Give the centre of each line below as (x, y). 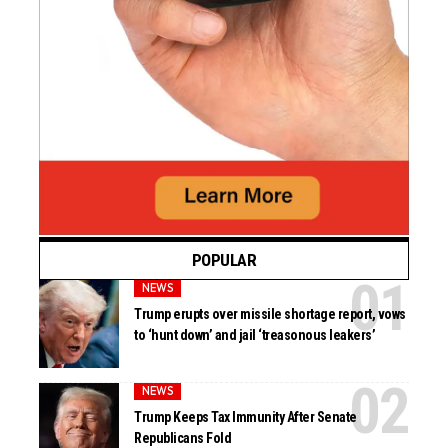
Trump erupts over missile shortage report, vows (270, 314)
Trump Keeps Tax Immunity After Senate (245, 417)
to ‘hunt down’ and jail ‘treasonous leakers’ (255, 335)
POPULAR (224, 259)
